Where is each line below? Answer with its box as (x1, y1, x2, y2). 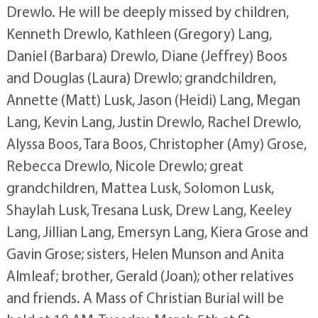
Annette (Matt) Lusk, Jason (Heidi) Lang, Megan (6, 89, 300, 109)
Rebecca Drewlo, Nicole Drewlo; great (6, 155, 243, 175)
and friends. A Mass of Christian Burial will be (6, 287, 284, 307)
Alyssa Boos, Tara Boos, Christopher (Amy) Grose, (6, 133, 307, 153)
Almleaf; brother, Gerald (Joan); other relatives (6, 265, 294, 285)
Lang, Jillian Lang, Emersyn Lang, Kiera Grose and (6, 221, 308, 241)
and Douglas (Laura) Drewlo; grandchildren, (6, 67, 276, 87)
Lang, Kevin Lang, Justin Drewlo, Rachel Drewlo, (6, 111, 301, 131)
